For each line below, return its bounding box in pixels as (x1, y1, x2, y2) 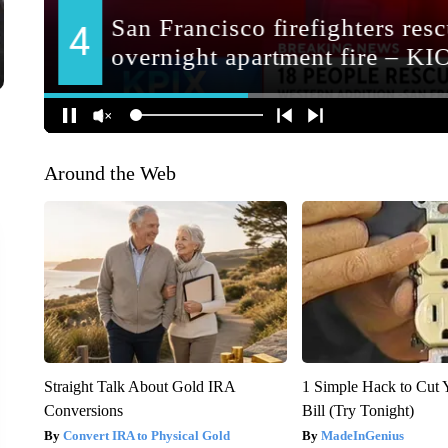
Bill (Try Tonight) (302, 401, 415, 419)
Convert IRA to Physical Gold (62, 427, 230, 443)
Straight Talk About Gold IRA (43, 377, 235, 395)
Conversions (43, 401, 123, 419)
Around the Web (43, 161, 176, 184)
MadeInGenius (321, 427, 405, 443)
